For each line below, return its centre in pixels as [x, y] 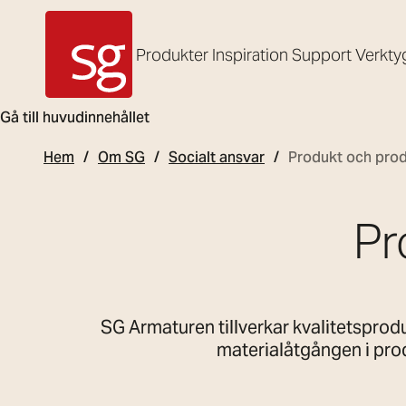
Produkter [172, 54]
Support [322, 54]
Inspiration [250, 54]
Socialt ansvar [217, 157]
